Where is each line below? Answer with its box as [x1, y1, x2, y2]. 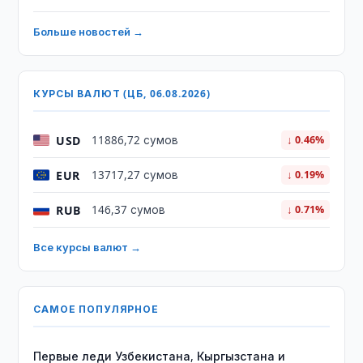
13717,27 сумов [92, 168, 179, 182]
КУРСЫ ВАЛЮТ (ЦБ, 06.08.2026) [33, 87, 211, 100]
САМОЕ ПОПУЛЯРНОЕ [33, 302, 159, 316]
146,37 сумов [92, 203, 166, 217]
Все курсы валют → [33, 240, 142, 254]
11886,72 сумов [92, 133, 179, 147]
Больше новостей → [33, 24, 144, 39]
